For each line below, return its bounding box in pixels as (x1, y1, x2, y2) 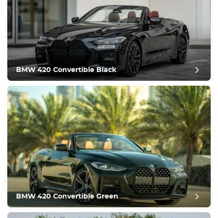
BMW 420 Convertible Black (16, 67, 116, 73)
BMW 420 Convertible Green (16, 193, 118, 200)
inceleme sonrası (79, 81, 139, 88)
